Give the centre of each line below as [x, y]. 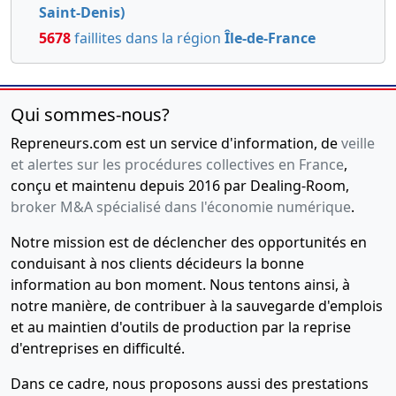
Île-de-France [270, 38]
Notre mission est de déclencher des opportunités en [189, 243]
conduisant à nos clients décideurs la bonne [157, 264]
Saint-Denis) [82, 13]
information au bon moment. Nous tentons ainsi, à [180, 285]
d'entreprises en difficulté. [98, 349]
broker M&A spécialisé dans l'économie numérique [181, 207]
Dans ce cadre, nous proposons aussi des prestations [190, 384]
